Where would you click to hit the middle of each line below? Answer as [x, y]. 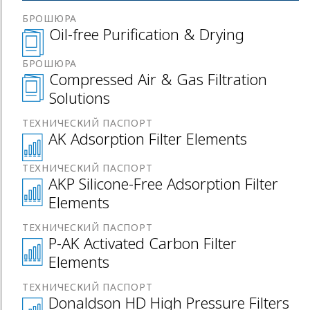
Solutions [80, 97]
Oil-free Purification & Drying [147, 34]
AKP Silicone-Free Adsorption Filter [164, 183]
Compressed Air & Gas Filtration [158, 79]
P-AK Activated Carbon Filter [143, 243]
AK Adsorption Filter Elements [148, 138]
